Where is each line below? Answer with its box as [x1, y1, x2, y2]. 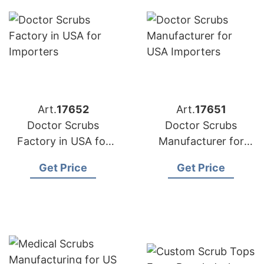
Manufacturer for [158, 135, 244, 147]
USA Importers [164, 151, 238, 163]
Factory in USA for [16, 135, 110, 147]
